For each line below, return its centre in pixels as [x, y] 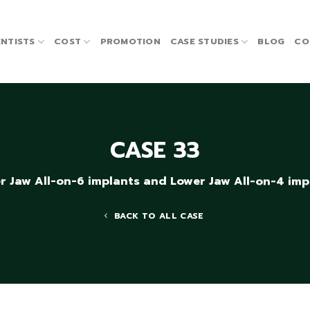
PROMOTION [130, 41]
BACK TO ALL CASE [159, 216]
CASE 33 [155, 151]
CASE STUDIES [204, 41]
